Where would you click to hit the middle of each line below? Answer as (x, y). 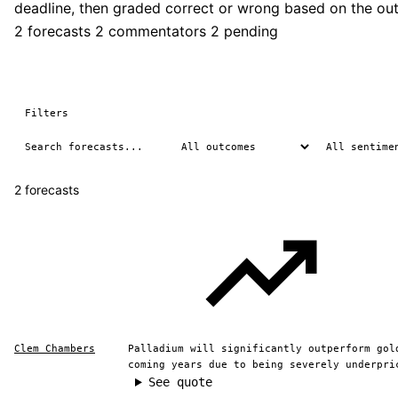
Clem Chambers (55, 348)
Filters (47, 113)
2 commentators (151, 31)
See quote (180, 382)
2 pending (244, 31)
